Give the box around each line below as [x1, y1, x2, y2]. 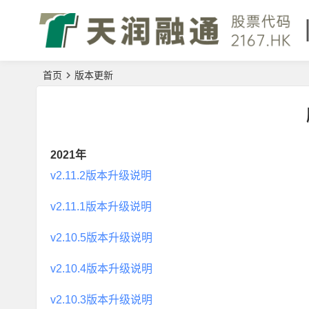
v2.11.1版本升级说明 [50, 201, 152, 212]
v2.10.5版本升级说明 [50, 232, 152, 243]
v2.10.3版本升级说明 [50, 294, 152, 306]
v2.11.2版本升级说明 [50, 170, 152, 181]
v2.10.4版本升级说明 [50, 263, 152, 275]
